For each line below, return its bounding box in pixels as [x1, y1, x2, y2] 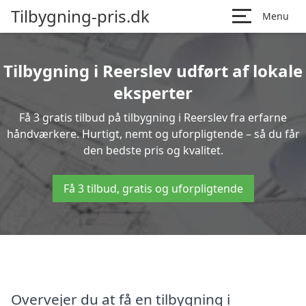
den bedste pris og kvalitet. [83, 143, 223, 158]
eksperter [113, 81, 193, 104]
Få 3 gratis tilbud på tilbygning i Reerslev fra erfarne [19, 110, 287, 125]
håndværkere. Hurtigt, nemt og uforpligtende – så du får [6, 126, 300, 141]
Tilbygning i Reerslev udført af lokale [3, 59, 303, 82]
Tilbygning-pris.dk [11, 5, 150, 27]
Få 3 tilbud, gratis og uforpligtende [63, 181, 243, 196]
